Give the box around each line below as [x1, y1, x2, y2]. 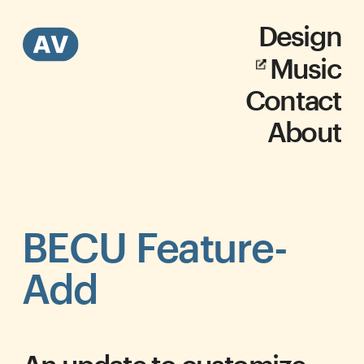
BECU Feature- [21, 229, 288, 271]
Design [258, 24, 341, 51]
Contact [245, 87, 341, 115]
